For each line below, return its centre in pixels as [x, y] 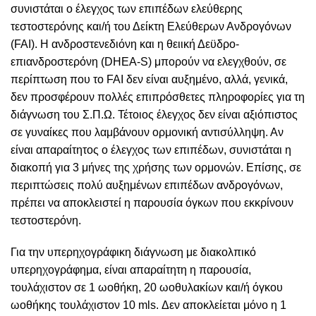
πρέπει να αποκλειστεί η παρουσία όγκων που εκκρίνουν [152, 203]
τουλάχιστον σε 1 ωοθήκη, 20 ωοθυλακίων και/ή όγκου [147, 288]
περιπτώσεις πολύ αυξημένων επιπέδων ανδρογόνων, [147, 186]
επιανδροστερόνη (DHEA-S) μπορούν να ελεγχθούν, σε [148, 62]
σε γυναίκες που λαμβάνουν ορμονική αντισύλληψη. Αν [147, 133]
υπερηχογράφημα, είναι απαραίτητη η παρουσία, [131, 270]
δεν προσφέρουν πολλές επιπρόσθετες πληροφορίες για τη [158, 97]
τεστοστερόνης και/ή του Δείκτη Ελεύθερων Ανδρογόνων [151, 27]
